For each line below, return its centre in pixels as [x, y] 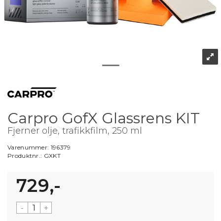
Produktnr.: [26, 156]
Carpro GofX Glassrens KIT [104, 118]
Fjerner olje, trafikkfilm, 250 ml [75, 131]
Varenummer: [29, 147]
